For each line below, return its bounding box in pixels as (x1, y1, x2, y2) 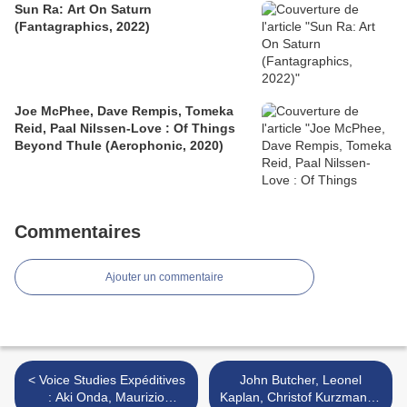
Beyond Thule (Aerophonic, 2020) (15, 138, 223, 154)
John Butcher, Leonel (240, 372, 362, 388)
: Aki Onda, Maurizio (48, 390, 164, 405)
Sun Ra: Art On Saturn (15, 2, 152, 17)
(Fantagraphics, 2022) (15, 19, 150, 35)
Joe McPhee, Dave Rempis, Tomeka (15, 104, 233, 119)
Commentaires (15, 222, 141, 243)
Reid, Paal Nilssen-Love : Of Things (15, 121, 235, 136)
